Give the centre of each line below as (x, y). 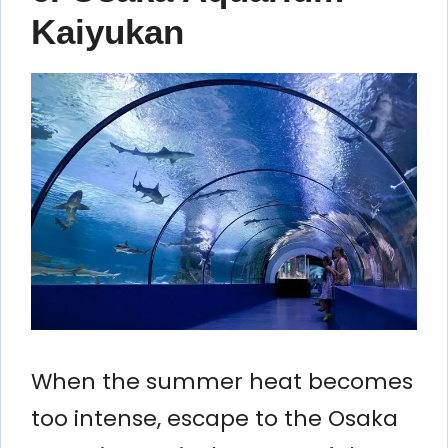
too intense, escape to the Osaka (214, 418)
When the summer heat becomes (222, 381)
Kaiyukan (107, 31)
